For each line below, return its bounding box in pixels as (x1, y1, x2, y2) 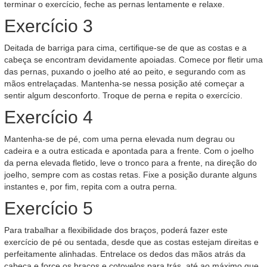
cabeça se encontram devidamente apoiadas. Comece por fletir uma (4, 55, 263, 64)
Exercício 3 (4, 16, 93, 36)
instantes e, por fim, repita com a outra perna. (4, 182, 177, 191)
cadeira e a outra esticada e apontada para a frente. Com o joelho (4, 146, 254, 156)
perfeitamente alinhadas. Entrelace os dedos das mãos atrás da (4, 249, 246, 259)
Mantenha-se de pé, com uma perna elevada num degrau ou (4, 134, 235, 144)
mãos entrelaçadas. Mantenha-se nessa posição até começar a (4, 79, 244, 88)
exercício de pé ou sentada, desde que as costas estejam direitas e (4, 237, 259, 247)
